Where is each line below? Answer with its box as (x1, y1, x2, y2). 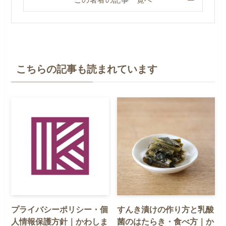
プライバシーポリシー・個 (11, 204, 108, 214)
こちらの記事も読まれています (16, 63, 158, 75)
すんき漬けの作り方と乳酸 (117, 204, 214, 214)
